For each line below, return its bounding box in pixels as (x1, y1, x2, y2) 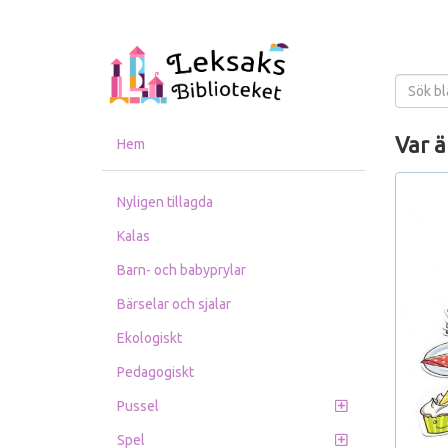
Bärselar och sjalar (117, 296, 231, 312)
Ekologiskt (117, 330, 182, 346)
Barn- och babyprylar (117, 262, 246, 278)
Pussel (117, 398, 159, 414)
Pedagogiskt (117, 364, 194, 380)
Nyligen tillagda (117, 194, 213, 210)
